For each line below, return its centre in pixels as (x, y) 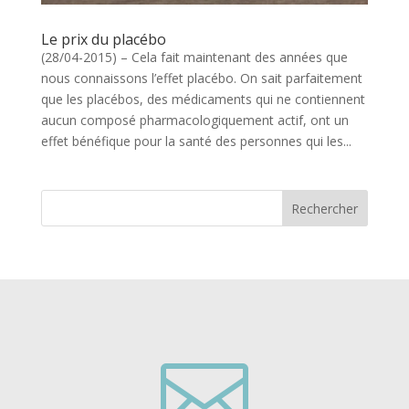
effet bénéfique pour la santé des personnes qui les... (196, 142)
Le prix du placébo (103, 40)
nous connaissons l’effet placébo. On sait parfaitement (201, 79)
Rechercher (325, 208)
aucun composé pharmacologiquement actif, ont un (194, 121)
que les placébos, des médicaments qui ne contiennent (203, 100)
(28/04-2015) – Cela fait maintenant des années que (194, 58)
